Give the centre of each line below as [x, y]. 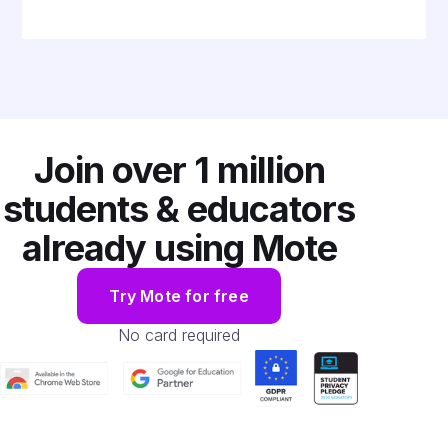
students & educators [179, 209]
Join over [113, 170]
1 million [259, 170]
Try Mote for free [179, 296]
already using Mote [179, 248]
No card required [179, 335]
